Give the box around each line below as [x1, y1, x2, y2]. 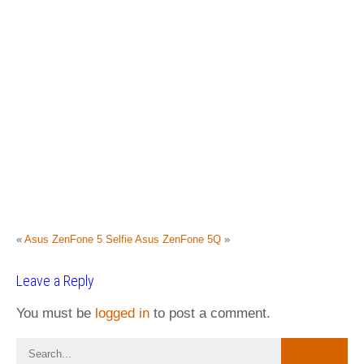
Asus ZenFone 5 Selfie [24, 233, 132, 245]
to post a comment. [149, 305, 271, 321]
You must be [16, 305, 95, 321]
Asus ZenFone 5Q [135, 233, 221, 245]
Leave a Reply [16, 272, 94, 289]
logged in [95, 305, 149, 321]
